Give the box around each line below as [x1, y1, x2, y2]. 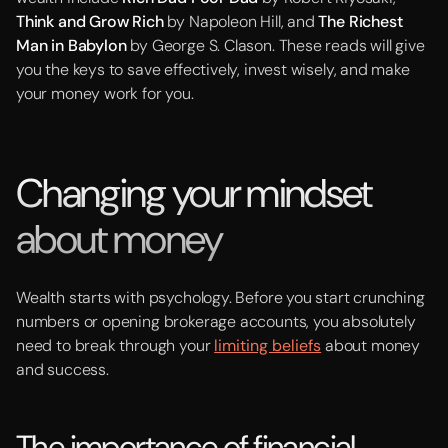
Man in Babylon [16, 35, 127, 56]
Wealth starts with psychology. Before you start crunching [16, 287, 425, 308]
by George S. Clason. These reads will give [126, 35, 425, 56]
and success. [16, 359, 109, 380]
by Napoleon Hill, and [163, 11, 319, 32]
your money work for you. [16, 83, 194, 104]
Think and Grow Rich [16, 11, 164, 32]
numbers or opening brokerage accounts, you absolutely [16, 311, 416, 332]
